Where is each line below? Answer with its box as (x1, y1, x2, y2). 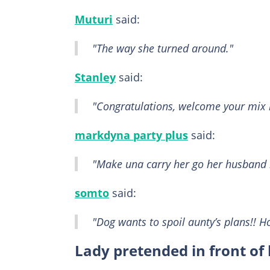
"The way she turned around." (92, 41, 233, 56)
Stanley (75, 70, 116, 85)
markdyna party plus (75, 128, 188, 143)
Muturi (75, 12, 113, 27)
